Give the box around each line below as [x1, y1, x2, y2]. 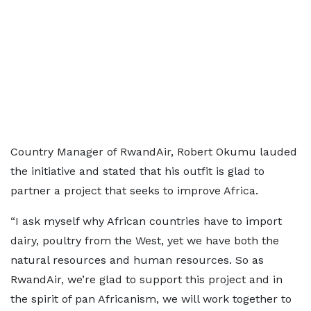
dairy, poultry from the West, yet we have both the [10, 234, 279, 247]
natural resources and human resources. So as [10, 253, 264, 267]
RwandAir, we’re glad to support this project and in [10, 273, 283, 286]
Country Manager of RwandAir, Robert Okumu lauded [10, 145, 297, 158]
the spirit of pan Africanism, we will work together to [10, 292, 292, 305]
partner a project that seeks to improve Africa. [10, 184, 258, 197]
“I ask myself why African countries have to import [10, 215, 282, 228]
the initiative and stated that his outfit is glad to [10, 165, 264, 178]
